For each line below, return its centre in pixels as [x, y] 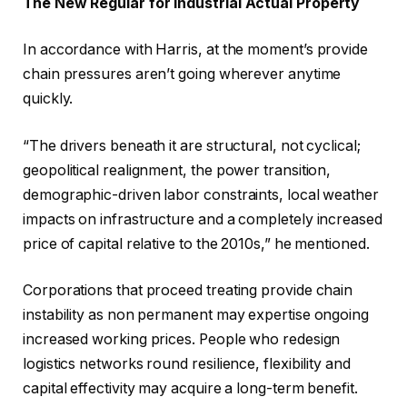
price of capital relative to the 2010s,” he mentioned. [196, 243]
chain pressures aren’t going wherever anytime [182, 74]
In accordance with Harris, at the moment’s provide [196, 50]
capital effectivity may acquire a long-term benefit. [190, 389]
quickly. [48, 99]
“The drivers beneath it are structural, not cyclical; [192, 145]
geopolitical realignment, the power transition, [177, 170]
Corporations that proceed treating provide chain [188, 291]
